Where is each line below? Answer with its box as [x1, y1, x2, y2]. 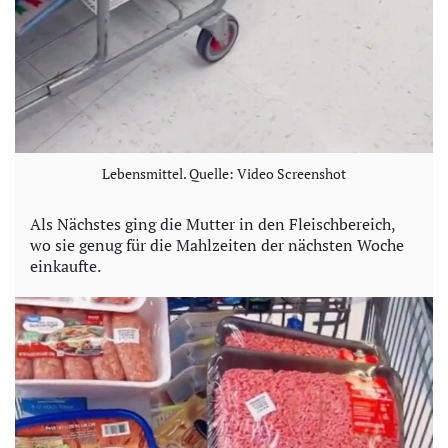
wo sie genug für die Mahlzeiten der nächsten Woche [30, 233, 404, 256]
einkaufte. [30, 254, 101, 277]
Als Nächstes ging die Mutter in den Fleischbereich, [30, 212, 395, 235]
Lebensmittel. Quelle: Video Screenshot [102, 163, 346, 183]
